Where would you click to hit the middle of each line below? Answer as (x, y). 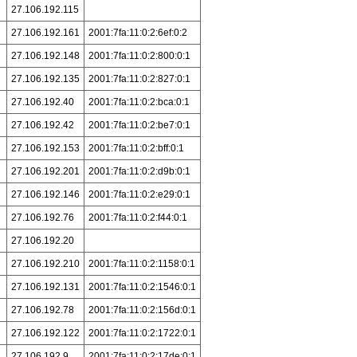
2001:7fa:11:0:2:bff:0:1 (136, 148)
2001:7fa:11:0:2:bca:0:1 (139, 102)
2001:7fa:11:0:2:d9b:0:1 (139, 171)
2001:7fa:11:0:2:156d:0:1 (142, 310)
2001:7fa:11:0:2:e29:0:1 (139, 194)
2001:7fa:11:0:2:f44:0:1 (137, 218)
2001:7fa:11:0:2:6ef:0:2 (137, 33)
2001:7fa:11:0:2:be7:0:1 (139, 125)
